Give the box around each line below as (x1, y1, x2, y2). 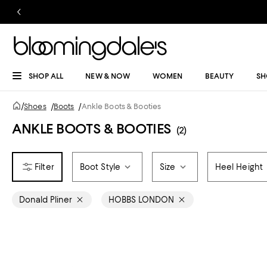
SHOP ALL (29, 72, 63, 80)
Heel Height (215, 162, 263, 172)
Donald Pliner (19, 195, 72, 204)
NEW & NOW (85, 72, 131, 80)
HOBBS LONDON (108, 195, 174, 204)
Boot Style (79, 162, 121, 172)
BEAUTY (204, 72, 234, 80)
